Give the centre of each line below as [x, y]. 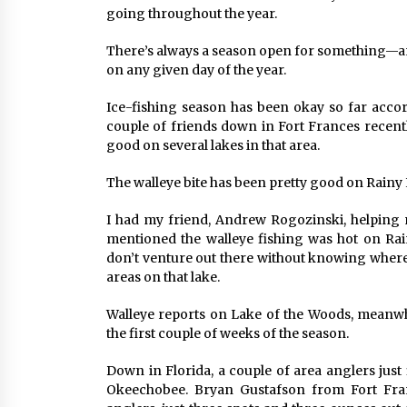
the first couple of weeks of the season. [228, 333]
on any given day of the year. [196, 70]
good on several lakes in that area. [213, 145]
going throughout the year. [192, 14]
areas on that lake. [163, 277]
